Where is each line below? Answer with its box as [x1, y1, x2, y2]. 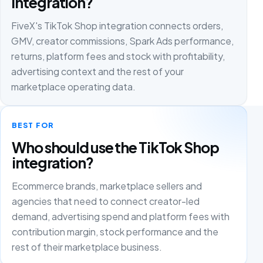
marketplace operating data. [11, 80, 136, 93]
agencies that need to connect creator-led [12, 194, 200, 207]
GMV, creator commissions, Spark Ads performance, [11, 34, 234, 47]
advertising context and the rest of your [11, 65, 184, 77]
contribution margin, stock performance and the [12, 225, 219, 238]
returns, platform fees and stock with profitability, [11, 49, 225, 62]
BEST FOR [12, 120, 54, 130]
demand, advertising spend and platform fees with [12, 210, 230, 222]
